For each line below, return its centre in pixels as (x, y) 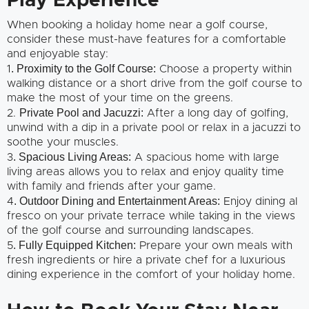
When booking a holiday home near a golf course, (137, 24)
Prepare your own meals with (214, 245)
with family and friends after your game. (111, 186)
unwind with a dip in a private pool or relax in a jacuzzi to (154, 127)
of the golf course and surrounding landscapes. (130, 230)
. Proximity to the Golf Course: (83, 68)
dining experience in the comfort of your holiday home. (151, 274)
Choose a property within (224, 69)
